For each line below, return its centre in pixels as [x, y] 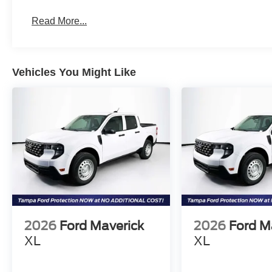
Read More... [59, 21]
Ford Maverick [102, 226]
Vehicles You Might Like [74, 72]
